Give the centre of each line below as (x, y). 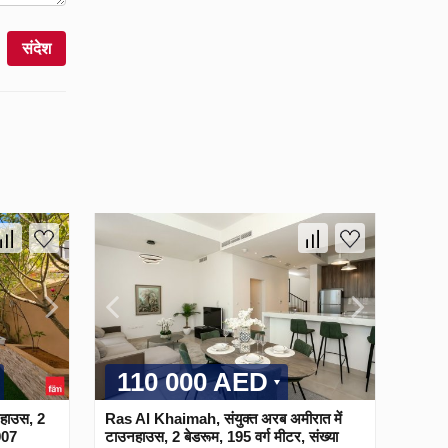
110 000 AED (192, 381)
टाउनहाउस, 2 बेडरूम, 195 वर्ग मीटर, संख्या (221, 436)
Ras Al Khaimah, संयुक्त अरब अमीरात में (223, 418)
